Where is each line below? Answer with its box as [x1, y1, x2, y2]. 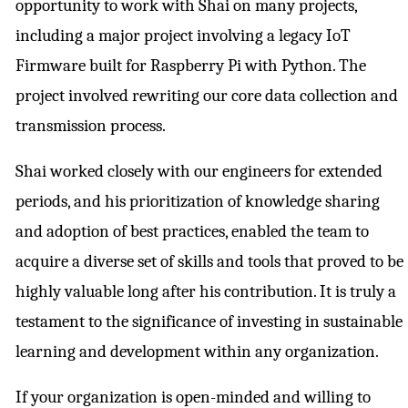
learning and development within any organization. [15, 342, 379, 362]
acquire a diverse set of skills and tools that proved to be [15, 251, 403, 272]
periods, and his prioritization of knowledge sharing [15, 191, 380, 212]
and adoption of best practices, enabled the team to [15, 221, 369, 242]
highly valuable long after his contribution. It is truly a [15, 281, 396, 302]
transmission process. [15, 116, 166, 137]
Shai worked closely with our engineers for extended [15, 161, 382, 182]
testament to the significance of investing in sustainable [15, 311, 403, 332]
